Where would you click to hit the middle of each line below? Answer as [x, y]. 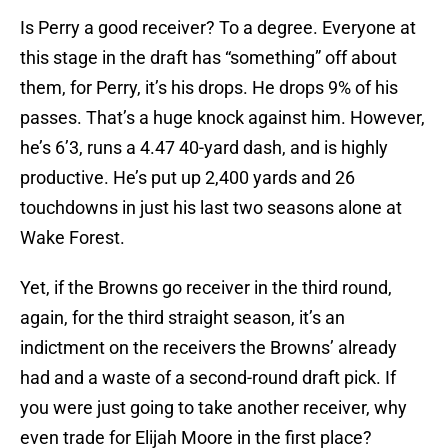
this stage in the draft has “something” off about [208, 58]
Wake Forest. [72, 238]
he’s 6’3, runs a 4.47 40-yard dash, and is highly [204, 148]
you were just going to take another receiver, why [213, 408]
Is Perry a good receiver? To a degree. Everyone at [218, 28]
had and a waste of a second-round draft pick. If [208, 378]
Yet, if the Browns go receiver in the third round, [206, 288]
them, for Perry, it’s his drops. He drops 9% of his [209, 88]
